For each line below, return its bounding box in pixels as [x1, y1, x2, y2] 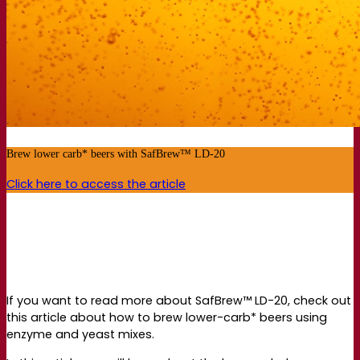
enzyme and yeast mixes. [6, 326, 154, 343]
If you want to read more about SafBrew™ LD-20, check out [6, 292, 351, 309]
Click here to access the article [6, 175, 186, 192]
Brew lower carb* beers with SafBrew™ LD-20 [6, 146, 225, 160]
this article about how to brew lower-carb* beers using [6, 309, 327, 326]
